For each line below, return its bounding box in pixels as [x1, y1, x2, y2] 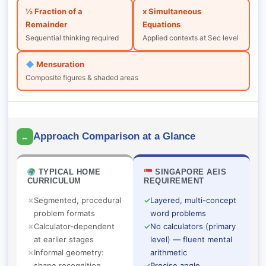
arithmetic [150, 248, 187, 258]
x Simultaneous [142, 7, 201, 17]
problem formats [33, 208, 95, 218]
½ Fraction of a [26, 7, 83, 17]
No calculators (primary [150, 221, 236, 232]
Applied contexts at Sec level [142, 33, 239, 43]
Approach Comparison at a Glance [33, 131, 195, 142]
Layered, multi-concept [150, 195, 236, 205]
